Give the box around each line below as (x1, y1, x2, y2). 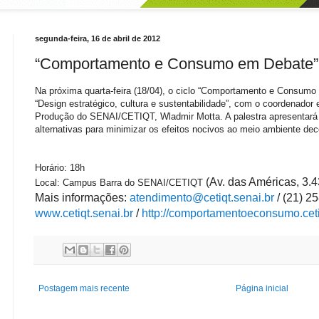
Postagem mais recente (38, 283, 130, 294)
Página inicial (235, 283, 288, 294)
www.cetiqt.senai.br (35, 206, 133, 219)
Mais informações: (35, 191, 130, 204)
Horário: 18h (35, 162, 85, 173)
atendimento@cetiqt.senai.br (130, 191, 274, 204)
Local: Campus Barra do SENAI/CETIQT (35, 177, 206, 188)
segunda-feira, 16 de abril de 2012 (35, 34, 160, 43)
